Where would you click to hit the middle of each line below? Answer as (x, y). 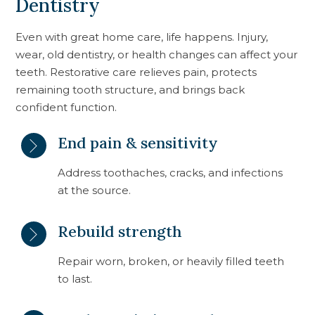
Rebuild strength (120, 231)
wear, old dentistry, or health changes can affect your (157, 54)
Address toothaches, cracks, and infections (171, 172)
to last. (75, 278)
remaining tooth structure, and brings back (130, 89)
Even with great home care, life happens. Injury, (142, 37)
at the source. (95, 190)
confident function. (66, 107)
